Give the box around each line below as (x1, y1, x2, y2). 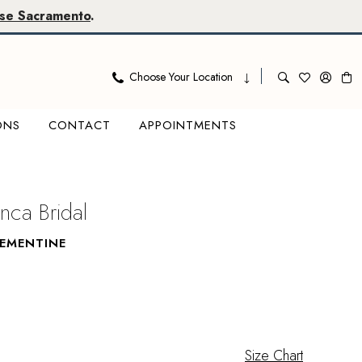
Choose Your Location (129, 68, 233, 85)
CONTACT (48, 116, 111, 134)
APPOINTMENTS (138, 116, 237, 134)
